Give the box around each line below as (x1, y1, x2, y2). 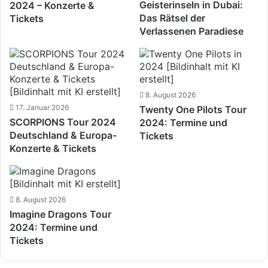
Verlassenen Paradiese (139, 25, 243, 37)
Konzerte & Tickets (10, 142, 97, 154)
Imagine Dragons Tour (10, 208, 112, 220)
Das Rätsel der (139, 11, 205, 24)
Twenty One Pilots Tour (139, 103, 246, 115)
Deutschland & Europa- (10, 129, 117, 141)
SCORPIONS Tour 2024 (10, 115, 117, 128)
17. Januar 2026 (16, 102, 69, 112)
